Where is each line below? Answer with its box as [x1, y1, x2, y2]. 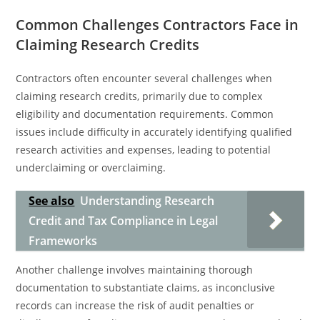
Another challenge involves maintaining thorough [16, 263, 254, 276]
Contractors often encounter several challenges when [16, 71, 273, 85]
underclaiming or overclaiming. [16, 161, 166, 174]
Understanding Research [80, 193, 215, 209]
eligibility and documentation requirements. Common [16, 107, 274, 121]
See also [29, 193, 75, 209]
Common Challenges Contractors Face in [16, 15, 299, 34]
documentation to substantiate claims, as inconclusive [16, 281, 276, 294]
